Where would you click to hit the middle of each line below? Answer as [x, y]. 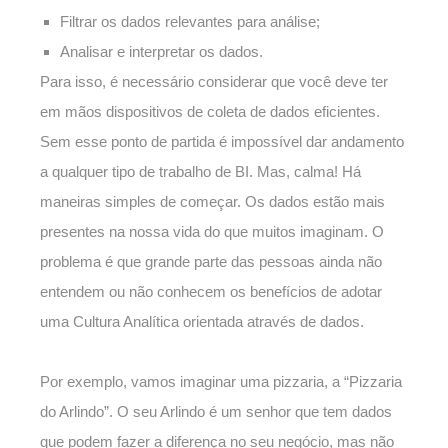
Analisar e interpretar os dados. [161, 52]
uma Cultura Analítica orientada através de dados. [202, 322]
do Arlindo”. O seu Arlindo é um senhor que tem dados [216, 412]
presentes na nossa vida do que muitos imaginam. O [212, 232]
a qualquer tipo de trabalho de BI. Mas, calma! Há [200, 172]
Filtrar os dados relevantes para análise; [190, 22]
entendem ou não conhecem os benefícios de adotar [211, 292]
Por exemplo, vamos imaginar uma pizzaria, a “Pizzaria [221, 382]
